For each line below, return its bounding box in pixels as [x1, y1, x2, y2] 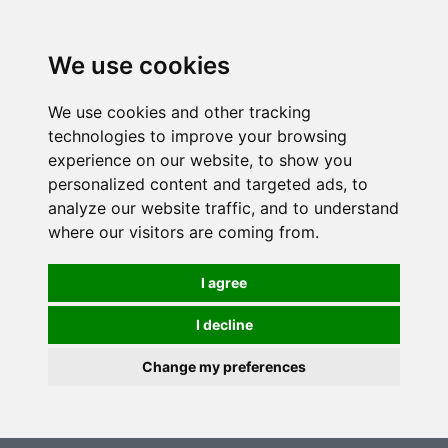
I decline [195, 316, 253, 333]
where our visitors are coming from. [48, 222, 319, 242]
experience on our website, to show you [48, 150, 352, 170]
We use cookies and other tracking [48, 102, 311, 122]
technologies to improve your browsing [48, 126, 347, 146]
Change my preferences [142, 358, 306, 375]
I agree [201, 274, 247, 291]
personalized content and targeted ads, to [48, 174, 368, 194]
